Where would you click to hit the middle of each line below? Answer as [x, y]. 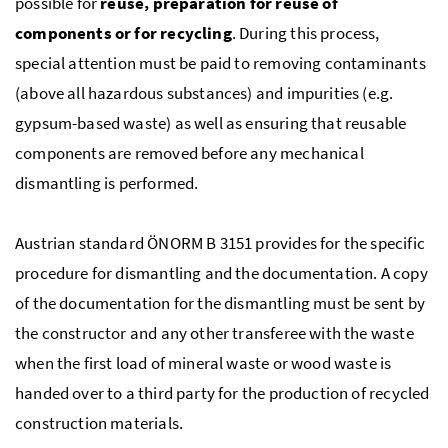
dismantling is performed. [107, 182]
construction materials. [99, 422]
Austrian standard [81, 242]
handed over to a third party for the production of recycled [222, 392]
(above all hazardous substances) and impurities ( [191, 92]
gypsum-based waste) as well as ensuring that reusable [211, 122]
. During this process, [305, 32]
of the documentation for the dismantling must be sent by [220, 302]
